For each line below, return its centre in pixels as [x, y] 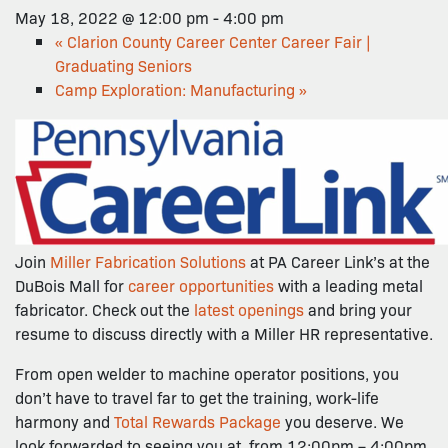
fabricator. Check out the [104, 309]
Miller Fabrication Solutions [148, 261]
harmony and [64, 421]
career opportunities [201, 285]
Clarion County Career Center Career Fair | [217, 41]
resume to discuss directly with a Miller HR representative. [224, 333]
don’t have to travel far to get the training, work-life [197, 397]
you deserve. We [342, 421]
